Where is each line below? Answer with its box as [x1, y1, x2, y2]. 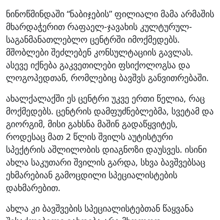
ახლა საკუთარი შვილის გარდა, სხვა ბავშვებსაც [6, 156, 205, 168]
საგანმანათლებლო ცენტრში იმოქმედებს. [6, 33, 180, 45]
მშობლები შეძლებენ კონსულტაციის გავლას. [6, 46, 193, 58]
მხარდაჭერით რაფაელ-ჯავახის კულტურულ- [6, 20, 192, 32]
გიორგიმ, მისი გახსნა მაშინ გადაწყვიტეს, [6, 117, 178, 130]
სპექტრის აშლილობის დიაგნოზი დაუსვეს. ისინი [6, 143, 207, 155]
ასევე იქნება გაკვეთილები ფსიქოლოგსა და [6, 58, 190, 71]
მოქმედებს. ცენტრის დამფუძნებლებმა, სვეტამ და [6, 105, 214, 117]
